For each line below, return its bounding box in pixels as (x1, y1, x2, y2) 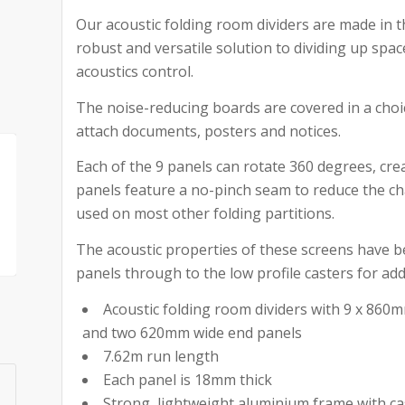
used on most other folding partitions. (76, 203, 335, 224)
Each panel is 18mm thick (103, 369, 273, 390)
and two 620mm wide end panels (82, 322, 303, 343)
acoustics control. (76, 61, 194, 82)
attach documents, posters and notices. (76, 120, 342, 141)
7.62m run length (103, 345, 220, 366)
